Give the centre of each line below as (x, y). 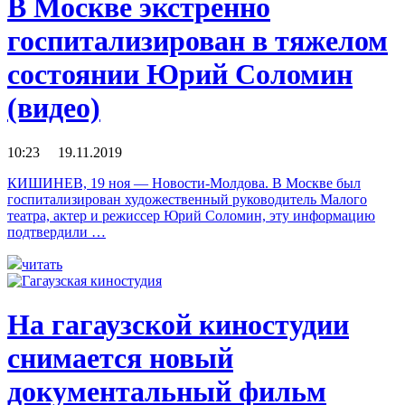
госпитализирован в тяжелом (198, 41)
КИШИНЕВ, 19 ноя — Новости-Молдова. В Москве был (184, 183)
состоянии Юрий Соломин (180, 75)
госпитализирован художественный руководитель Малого (187, 199)
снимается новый (120, 358)
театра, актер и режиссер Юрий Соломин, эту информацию (191, 215)
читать (42, 264)
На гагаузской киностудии (178, 325)
